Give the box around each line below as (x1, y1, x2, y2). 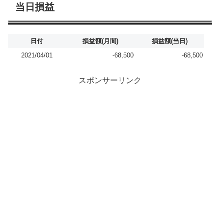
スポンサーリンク (79, 76, 141, 84)
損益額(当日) (152, 37, 188, 45)
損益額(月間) (82, 37, 118, 45)
